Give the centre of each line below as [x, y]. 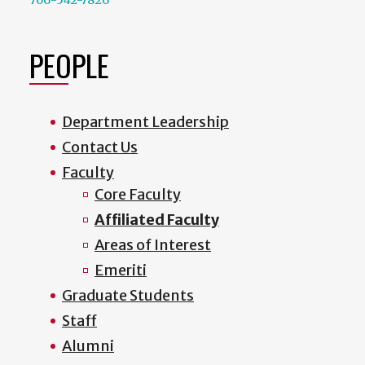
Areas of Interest [153, 244]
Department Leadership [145, 121]
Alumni [88, 345]
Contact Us [100, 147]
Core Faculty [138, 194]
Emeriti [121, 270]
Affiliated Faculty [157, 219]
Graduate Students [128, 295]
